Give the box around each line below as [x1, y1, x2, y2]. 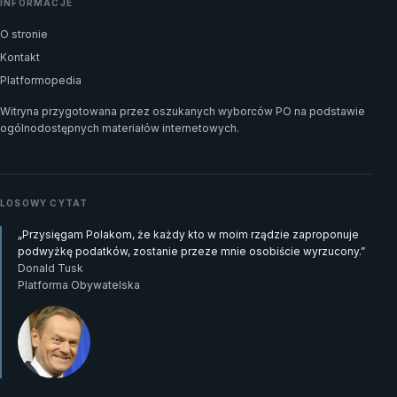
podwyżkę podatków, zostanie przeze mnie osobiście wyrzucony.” [18, 244, 365, 258]
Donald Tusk [18, 261, 83, 275]
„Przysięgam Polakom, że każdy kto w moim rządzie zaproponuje [18, 227, 359, 241]
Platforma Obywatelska [18, 277, 140, 292]
